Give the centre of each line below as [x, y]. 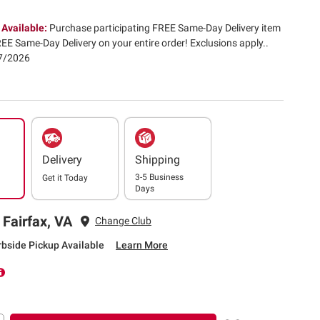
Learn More [142, 245]
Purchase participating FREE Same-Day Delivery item [165, 27]
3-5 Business [159, 177]
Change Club [123, 221]
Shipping [157, 159]
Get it [53, 177]
